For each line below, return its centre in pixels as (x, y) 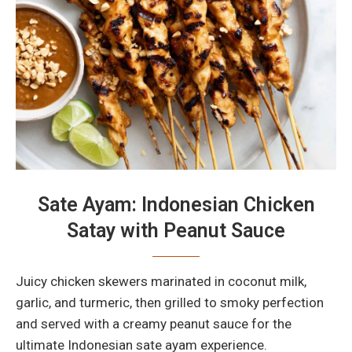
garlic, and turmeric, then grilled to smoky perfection (170, 303)
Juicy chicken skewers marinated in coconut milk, (161, 282)
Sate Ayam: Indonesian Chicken (176, 205)
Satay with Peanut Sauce (176, 231)
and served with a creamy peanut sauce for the (154, 324)
